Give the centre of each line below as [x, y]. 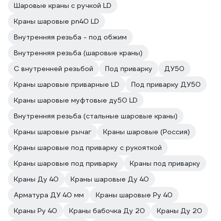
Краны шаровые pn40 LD [56, 21]
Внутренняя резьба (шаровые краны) [78, 53]
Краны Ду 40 [36, 179]
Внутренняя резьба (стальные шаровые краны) [96, 116]
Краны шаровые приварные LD [67, 84]
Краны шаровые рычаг [53, 132]
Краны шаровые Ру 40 [134, 195]
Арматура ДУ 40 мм [49, 195]
